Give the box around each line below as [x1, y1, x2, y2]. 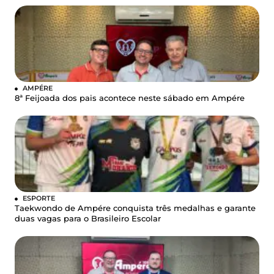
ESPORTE [23, 193, 55, 202]
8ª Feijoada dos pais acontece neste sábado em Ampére [15, 93, 245, 103]
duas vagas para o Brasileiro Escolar [15, 213, 161, 223]
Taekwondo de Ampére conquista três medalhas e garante [15, 203, 256, 213]
